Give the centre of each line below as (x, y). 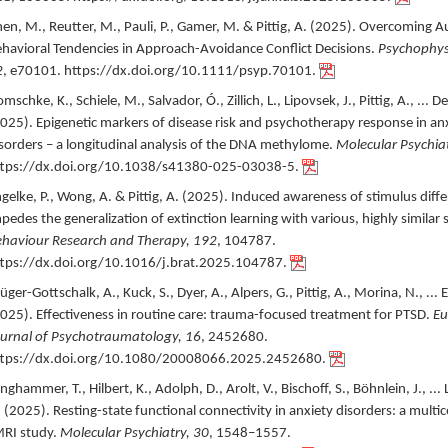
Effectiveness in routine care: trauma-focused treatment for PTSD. (232, 315)
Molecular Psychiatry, (126, 433)
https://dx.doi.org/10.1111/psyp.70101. (189, 71)
